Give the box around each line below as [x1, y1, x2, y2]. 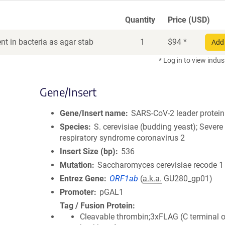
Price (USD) [168, 15, 210, 25]
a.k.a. [143, 174, 162, 183]
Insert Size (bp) [60, 147, 116, 156]
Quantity [125, 15, 155, 25]
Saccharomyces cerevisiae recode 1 [97, 160, 224, 170]
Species [60, 122, 88, 132]
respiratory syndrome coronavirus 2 [60, 133, 185, 143]
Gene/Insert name [60, 108, 126, 118]
